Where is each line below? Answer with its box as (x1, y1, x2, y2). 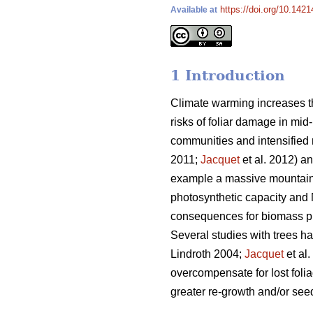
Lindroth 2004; (170, 248, 245, 261)
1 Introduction (170, 67, 285, 85)
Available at (170, 5, 217, 15)
